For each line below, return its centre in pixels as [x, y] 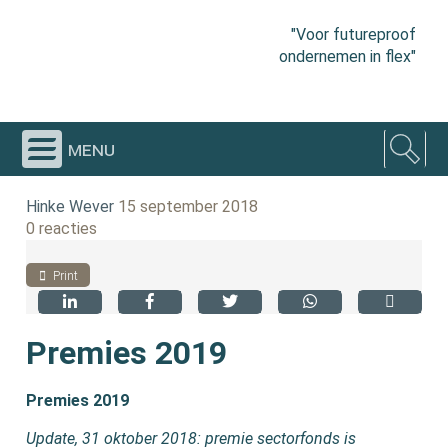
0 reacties [62, 228]
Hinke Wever [70, 206]
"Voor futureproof [353, 34]
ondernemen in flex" [347, 56]
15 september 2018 [188, 206]
